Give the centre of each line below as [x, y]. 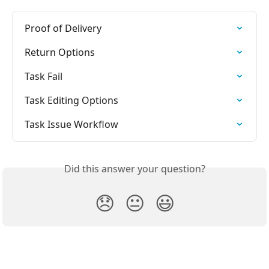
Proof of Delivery [63, 28]
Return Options [60, 52]
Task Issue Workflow [71, 124]
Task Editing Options [71, 100]
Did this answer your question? [134, 168]
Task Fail [44, 76]
